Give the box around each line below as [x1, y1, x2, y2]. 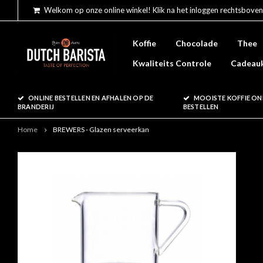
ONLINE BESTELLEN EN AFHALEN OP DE [28, 94, 154, 102]
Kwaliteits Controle [133, 58, 211, 68]
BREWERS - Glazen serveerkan [53, 125, 149, 134]
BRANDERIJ [18, 103, 54, 110]
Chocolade [176, 38, 218, 48]
